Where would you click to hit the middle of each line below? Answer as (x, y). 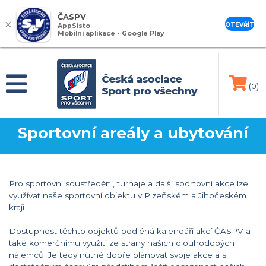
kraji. (18, 207)
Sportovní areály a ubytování (133, 133)
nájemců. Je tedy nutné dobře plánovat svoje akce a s (118, 255)
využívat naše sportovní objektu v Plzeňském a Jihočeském (128, 195)
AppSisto (74, 26)
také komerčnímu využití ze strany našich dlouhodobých (122, 243)
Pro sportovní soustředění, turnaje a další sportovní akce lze (129, 183)
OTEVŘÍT (240, 25)
